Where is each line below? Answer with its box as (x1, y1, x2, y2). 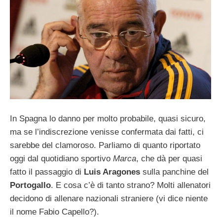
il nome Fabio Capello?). (10, 207, 99, 217)
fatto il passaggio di (10, 167, 84, 177)
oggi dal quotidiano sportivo (10, 153, 113, 163)
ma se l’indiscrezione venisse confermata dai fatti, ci (10, 127, 204, 137)
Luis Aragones (84, 167, 140, 177)
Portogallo (10, 180, 51, 190)
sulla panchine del (140, 167, 209, 177)
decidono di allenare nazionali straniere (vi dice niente (10, 193, 208, 203)
